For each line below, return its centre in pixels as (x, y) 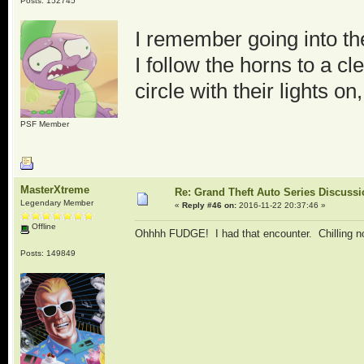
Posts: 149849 (48, 253)
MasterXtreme (54, 190)
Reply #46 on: (209, 205)
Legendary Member (56, 203)
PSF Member (44, 123)
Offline (42, 226)
